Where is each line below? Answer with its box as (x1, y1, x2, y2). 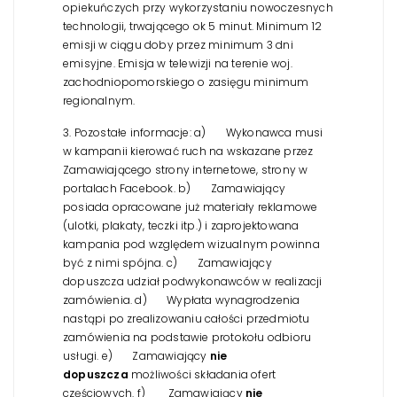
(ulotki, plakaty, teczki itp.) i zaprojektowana (63, 217, 300, 233)
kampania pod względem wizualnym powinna (63, 236, 320, 252)
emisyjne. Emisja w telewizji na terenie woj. (63, 55, 292, 71)
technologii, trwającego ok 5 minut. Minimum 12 (63, 18, 323, 34)
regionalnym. (63, 92, 136, 108)
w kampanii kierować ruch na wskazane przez (63, 143, 314, 159)
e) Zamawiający (98, 347, 207, 363)
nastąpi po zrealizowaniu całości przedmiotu (63, 310, 310, 326)
